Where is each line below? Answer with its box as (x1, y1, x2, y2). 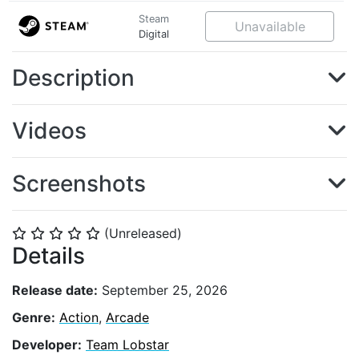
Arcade (106, 309, 149, 325)
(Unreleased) (104, 225, 182, 241)
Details (12, 242, 85, 269)
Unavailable (234, 18, 305, 34)
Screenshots (12, 170, 146, 197)
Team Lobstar (86, 336, 169, 353)
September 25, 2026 (98, 281, 228, 298)
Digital (139, 28, 169, 40)
